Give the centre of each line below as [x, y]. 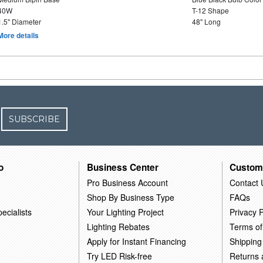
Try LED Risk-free [120, 256]
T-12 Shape [210, 10]
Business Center [123, 167]
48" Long [206, 21]
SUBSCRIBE [35, 119]
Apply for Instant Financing [137, 241]
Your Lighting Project [126, 212]
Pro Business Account [128, 182]
